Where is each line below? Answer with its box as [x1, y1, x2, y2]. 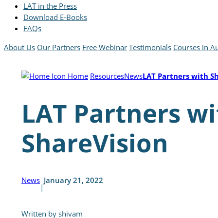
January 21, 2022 [44, 175, 103, 185]
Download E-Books [23, 12, 87, 22]
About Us [4, 42, 35, 52]
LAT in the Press [23, 1, 77, 11]
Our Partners [37, 42, 80, 52]
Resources [90, 71, 124, 81]
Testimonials [129, 42, 171, 52]
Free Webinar [82, 42, 127, 52]
